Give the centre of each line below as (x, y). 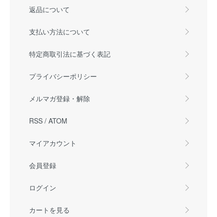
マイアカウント (53, 143)
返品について (49, 9)
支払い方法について (60, 32)
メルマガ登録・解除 (60, 99)
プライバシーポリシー (63, 76)
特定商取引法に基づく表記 (70, 54)
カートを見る (49, 210)
